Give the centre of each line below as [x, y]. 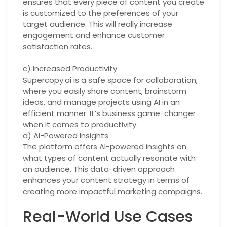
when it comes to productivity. [80, 124]
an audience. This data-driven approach [99, 169]
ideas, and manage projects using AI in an [101, 102]
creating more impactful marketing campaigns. [112, 191]
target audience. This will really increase [98, 24]
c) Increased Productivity [70, 69]
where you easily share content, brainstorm [105, 91]
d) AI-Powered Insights [66, 136]
